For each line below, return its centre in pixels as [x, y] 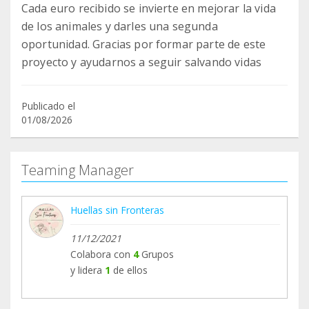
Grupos [156, 255]
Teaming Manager [78, 170]
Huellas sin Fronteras [117, 210]
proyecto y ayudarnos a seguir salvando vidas [142, 62]
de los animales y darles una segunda [120, 27]
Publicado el [48, 106]
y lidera [86, 270]
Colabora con [100, 255]
